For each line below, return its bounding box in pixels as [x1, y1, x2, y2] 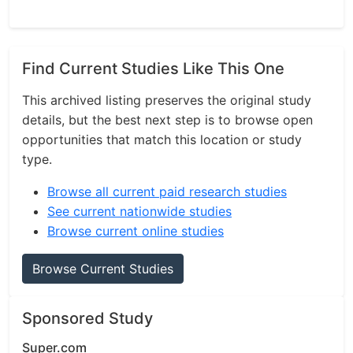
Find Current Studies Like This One [22, 59, 284, 78]
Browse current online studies [47, 223, 224, 239]
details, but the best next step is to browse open [22, 112, 313, 128]
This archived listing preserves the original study [22, 92, 311, 108]
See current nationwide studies [47, 203, 232, 219]
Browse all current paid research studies [47, 184, 287, 199]
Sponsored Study [22, 309, 153, 328]
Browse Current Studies [32, 261, 173, 277]
